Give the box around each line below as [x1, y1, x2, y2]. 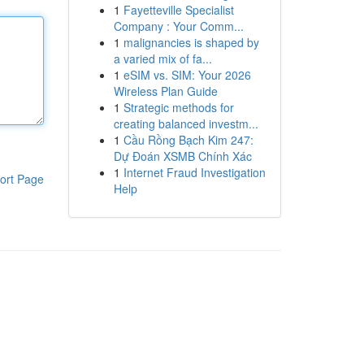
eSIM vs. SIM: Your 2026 [123, 67, 251, 83]
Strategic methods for [123, 99, 234, 115]
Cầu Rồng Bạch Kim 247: [123, 132, 253, 148]
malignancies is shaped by [123, 34, 259, 50]
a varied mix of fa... [113, 50, 212, 67]
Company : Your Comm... [113, 18, 244, 34]
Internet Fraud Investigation [123, 164, 266, 180]
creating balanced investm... [113, 115, 258, 132]
